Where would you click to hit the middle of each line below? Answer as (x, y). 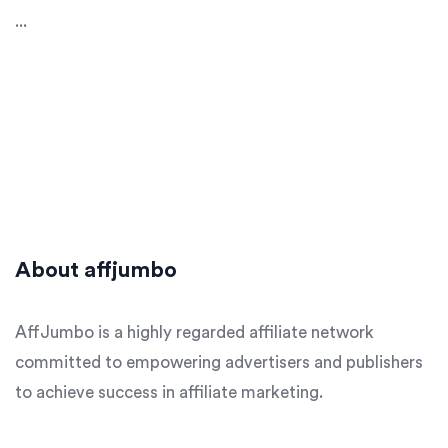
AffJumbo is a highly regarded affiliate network (194, 333)
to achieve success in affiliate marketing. (169, 393)
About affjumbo (96, 270)
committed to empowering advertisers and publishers (219, 363)
